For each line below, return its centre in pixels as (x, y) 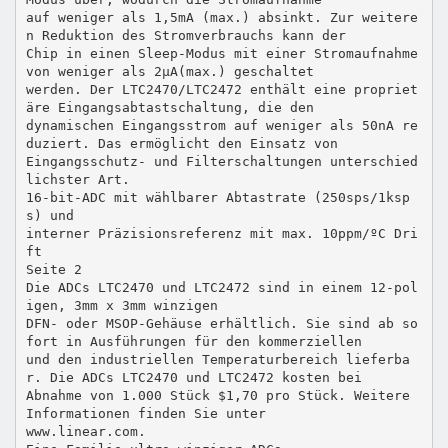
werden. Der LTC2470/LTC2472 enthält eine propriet (221, 89)
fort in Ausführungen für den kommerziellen (193, 341)
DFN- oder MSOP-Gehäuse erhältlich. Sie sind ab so (221, 323)
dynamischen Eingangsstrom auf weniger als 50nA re (221, 125)
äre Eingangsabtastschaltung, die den (169, 107)
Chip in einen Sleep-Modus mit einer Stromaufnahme (221, 53)
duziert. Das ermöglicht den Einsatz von (181, 143)
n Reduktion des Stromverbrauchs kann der (185, 35)
